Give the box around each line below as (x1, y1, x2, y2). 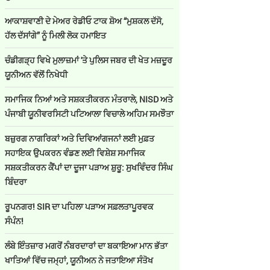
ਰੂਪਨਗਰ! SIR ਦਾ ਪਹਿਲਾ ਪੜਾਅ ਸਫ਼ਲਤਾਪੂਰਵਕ (5, 201, 154, 212)
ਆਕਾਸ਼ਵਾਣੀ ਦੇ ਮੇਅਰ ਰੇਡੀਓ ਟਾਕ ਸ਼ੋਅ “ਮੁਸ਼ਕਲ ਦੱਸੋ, (5, 15, 163, 27)
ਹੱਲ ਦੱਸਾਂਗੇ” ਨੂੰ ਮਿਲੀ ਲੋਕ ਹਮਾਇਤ (5, 30, 108, 41)
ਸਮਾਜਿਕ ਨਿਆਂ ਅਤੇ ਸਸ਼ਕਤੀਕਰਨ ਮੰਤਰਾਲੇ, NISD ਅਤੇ (5, 93, 173, 105)
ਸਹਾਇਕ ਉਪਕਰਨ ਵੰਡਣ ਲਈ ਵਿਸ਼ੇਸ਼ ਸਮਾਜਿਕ (5, 147, 145, 159)
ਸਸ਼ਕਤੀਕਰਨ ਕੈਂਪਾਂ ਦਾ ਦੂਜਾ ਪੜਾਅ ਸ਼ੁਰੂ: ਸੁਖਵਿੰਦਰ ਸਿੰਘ (5, 162, 172, 173)
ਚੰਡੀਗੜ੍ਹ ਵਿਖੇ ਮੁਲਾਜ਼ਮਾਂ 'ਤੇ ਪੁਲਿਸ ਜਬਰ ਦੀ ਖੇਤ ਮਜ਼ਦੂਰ (5, 54, 172, 66)
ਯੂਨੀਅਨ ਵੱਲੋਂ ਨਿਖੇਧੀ (5, 69, 69, 80)
